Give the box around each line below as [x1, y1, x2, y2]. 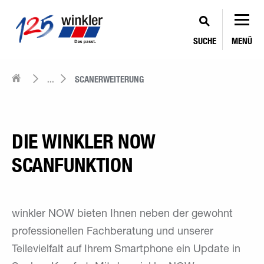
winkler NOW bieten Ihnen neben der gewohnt [12, 209, 233, 220]
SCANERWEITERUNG [75, 74, 144, 85]
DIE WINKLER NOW [12, 130, 156, 154]
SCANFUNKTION [12, 153, 133, 177]
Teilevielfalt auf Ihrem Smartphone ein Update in [12, 245, 240, 255]
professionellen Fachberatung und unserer [12, 227, 213, 237]
